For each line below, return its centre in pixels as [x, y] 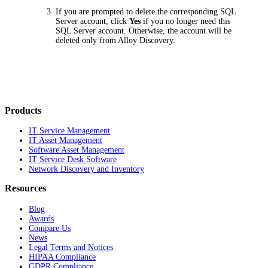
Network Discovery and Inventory [86, 169]
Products [23, 110]
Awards [41, 218]
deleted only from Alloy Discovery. [116, 40]
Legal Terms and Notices [71, 247]
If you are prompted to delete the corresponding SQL [146, 11]
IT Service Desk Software [73, 160]
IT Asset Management [66, 141]
